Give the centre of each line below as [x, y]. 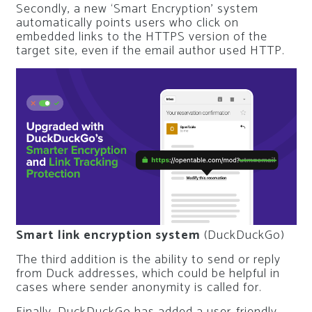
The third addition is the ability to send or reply [148, 260]
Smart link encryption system [108, 236]
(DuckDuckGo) [244, 236]
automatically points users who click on [127, 23]
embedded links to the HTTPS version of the [141, 37]
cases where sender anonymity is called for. [139, 288]
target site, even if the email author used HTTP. [150, 51]
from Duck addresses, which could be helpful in [148, 274]
